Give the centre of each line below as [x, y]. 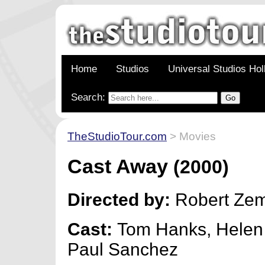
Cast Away [118, 166]
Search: [90, 97]
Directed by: [119, 199]
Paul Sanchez [123, 249]
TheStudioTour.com [117, 136]
